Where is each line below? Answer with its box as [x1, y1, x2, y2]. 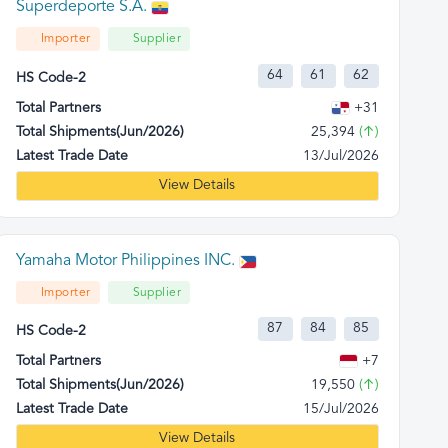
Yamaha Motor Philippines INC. [15, 252, 235, 270]
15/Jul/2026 [302, 401, 379, 417]
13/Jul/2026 [302, 148, 379, 164]
